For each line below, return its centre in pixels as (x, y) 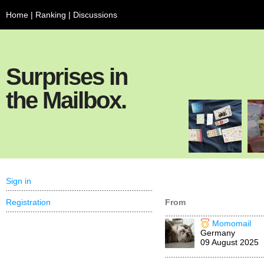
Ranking (51, 15)
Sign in (19, 181)
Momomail (232, 223)
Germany (218, 233)
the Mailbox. (66, 100)
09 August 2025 (230, 242)
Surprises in (67, 77)
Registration (28, 202)
